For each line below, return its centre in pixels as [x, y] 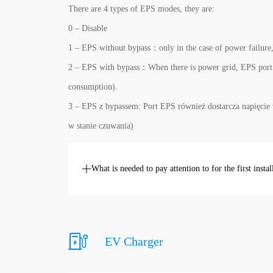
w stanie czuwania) [101, 126]
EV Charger [134, 241]
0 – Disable [88, 28]
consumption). [93, 87]
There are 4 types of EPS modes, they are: [141, 9]
